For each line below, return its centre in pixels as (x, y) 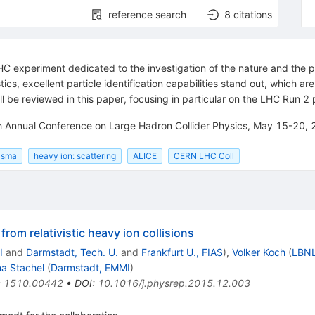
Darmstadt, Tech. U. (72, 252)
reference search (148, 15)
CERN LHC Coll (204, 155)
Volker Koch (258, 252)
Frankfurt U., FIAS (182, 252)
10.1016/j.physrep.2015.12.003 (174, 283)
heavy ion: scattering (75, 155)
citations (253, 15)
